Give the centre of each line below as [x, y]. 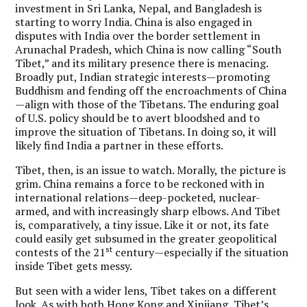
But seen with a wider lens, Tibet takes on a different [146, 290]
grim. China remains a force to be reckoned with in [140, 183]
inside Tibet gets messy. [74, 266]
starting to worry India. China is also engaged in [134, 22]
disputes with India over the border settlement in [138, 35]
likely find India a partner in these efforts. [120, 145]
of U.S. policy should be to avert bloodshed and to [138, 118]
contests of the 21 [61, 252]
